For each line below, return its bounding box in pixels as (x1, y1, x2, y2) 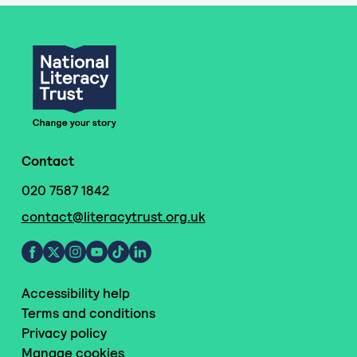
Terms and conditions (21, 304, 155, 322)
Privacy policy (21, 324, 107, 342)
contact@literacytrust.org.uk (21, 208, 206, 226)
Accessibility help (21, 284, 130, 302)
